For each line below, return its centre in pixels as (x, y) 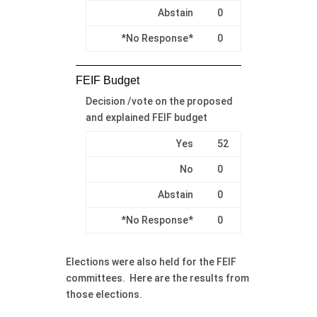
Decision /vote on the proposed (159, 101)
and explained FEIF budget (146, 117)
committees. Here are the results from (157, 278)
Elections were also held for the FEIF (151, 261)
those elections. (104, 294)
